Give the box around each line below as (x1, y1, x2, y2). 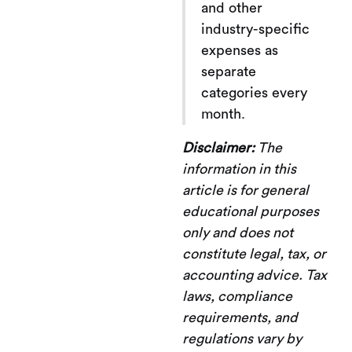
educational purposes (182, 203, 319, 218)
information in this (182, 161, 296, 176)
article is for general (182, 182, 309, 197)
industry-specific (201, 21, 310, 36)
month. (201, 106, 245, 121)
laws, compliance (182, 288, 292, 303)
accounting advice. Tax (182, 267, 327, 282)
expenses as (201, 42, 278, 57)
